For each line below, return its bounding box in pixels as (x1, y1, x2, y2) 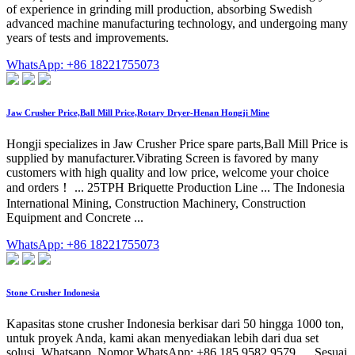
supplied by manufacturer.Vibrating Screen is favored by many (6, 151, 319, 165)
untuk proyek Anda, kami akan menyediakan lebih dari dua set (6, 330, 319, 345)
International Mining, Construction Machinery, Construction (6, 196, 306, 210)
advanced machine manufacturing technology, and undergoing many (6, 17, 348, 31)
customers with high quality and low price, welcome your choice (6, 165, 329, 179)
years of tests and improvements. (6, 31, 169, 45)
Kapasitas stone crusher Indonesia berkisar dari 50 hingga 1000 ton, (6, 316, 344, 330)
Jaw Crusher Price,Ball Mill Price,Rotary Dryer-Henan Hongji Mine (6, 108, 269, 117)
